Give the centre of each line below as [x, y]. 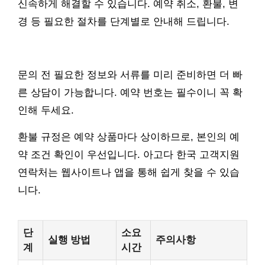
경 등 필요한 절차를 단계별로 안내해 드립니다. [124, 22]
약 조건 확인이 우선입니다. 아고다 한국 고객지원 [129, 155]
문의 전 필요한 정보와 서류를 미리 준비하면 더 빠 [130, 75]
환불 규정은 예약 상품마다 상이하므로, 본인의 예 [129, 137]
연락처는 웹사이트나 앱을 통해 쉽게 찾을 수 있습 [129, 173]
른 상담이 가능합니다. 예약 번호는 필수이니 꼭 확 [130, 93]
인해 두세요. [46, 111]
